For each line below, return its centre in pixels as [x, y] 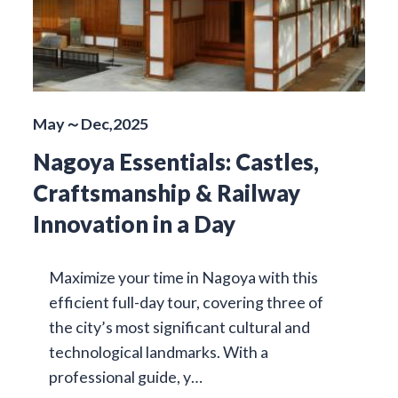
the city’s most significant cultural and [179, 326]
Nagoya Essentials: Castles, [175, 161]
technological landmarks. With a [158, 351]
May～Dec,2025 [90, 123]
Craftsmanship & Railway [166, 192]
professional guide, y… [125, 376]
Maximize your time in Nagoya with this [183, 277]
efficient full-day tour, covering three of [186, 302]
